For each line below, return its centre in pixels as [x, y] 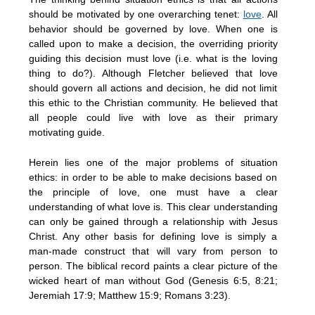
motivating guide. [67, 132]
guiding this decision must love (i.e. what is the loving [153, 58]
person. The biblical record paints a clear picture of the [153, 265]
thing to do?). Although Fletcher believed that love [153, 73]
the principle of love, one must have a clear [153, 192]
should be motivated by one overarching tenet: [136, 14]
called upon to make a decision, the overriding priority [153, 43]
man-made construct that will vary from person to [153, 251]
